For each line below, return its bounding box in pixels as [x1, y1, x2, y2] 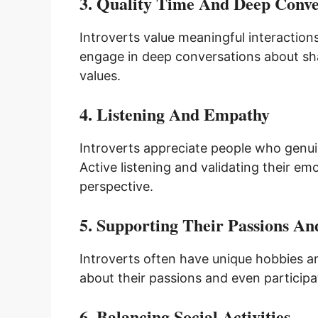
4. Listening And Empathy [79, 101, 270, 126]
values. [79, 67, 121, 83]
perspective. [79, 178, 153, 194]
